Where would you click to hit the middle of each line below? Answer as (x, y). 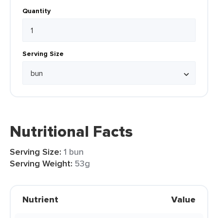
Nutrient (40, 200)
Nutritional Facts (71, 131)
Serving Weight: (41, 163)
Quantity (36, 11)
